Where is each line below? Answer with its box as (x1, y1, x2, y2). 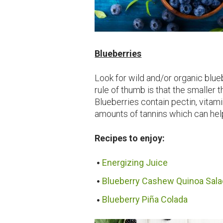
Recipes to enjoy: (95, 132, 165, 143)
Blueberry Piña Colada (102, 194, 188, 205)
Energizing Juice (102, 157, 168, 168)
